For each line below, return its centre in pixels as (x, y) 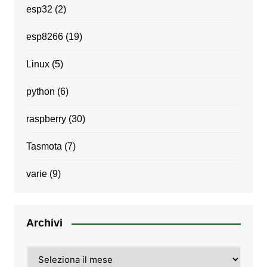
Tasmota (44, 147)
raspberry (46, 119)
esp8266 (44, 37)
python (40, 92)
